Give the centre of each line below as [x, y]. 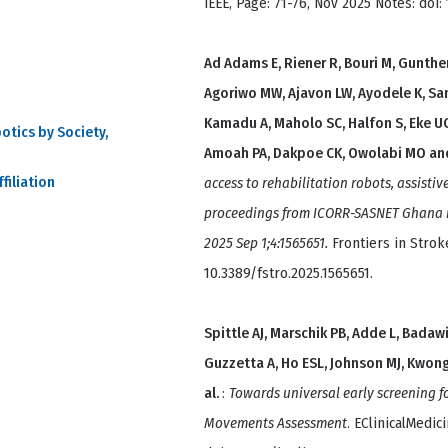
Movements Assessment [275, 423]
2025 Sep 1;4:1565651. [266, 243]
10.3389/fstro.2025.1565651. [288, 273]
